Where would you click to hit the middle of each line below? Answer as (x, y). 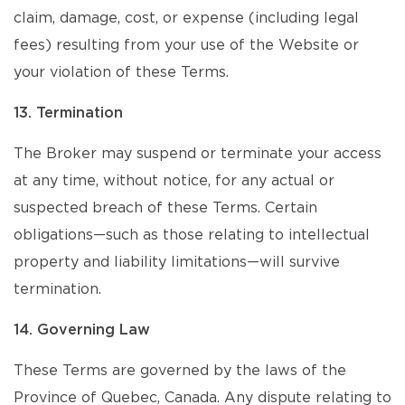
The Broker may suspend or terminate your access (198, 154)
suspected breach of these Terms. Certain (165, 208)
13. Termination (68, 113)
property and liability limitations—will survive (177, 262)
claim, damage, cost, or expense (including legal (186, 18)
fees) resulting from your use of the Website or (186, 45)
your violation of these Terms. (121, 72)
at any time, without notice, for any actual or (174, 181)
